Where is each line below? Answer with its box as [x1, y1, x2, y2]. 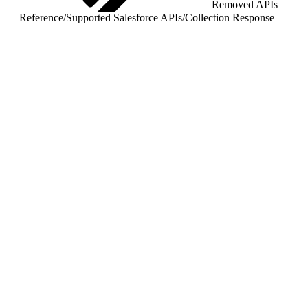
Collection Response [185, 11, 274, 23]
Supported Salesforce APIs [66, 11, 182, 23]
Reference [19, 11, 63, 23]
